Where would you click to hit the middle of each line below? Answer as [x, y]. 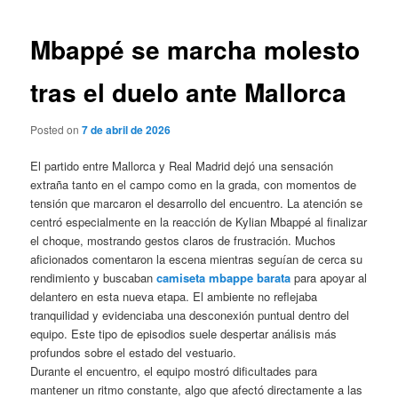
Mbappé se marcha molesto [195, 50]
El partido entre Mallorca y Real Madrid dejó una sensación [182, 165]
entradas [263, 20]
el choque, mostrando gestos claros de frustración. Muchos [183, 240]
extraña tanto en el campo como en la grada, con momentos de [194, 184]
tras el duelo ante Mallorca [189, 92]
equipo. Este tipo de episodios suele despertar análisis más [184, 333]
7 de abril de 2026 [127, 129]
